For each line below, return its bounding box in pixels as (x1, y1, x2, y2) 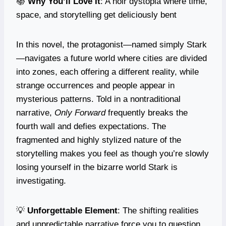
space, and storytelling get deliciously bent (16, 10, 177, 20)
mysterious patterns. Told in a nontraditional (16, 94, 181, 104)
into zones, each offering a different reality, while (16, 67, 199, 77)
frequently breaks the (105, 107, 188, 118)
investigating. (16, 176, 66, 186)
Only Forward (54, 107, 105, 118)
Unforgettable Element (27, 205, 118, 215)
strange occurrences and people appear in (16, 80, 175, 90)
